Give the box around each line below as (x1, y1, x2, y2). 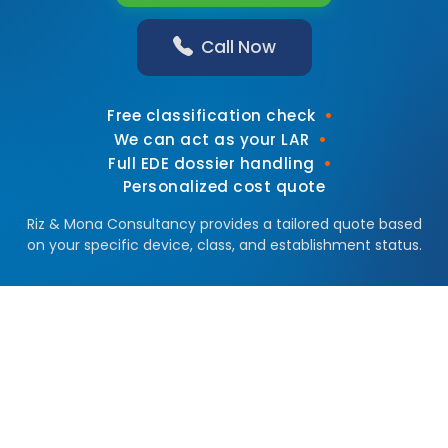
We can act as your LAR (113, 128, 310, 150)
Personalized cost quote (122, 175, 326, 197)
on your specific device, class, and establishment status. (26, 234, 422, 255)
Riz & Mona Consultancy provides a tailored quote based (26, 213, 422, 234)
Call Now (200, 34, 276, 59)
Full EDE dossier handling (108, 152, 315, 174)
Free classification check (107, 104, 316, 126)
